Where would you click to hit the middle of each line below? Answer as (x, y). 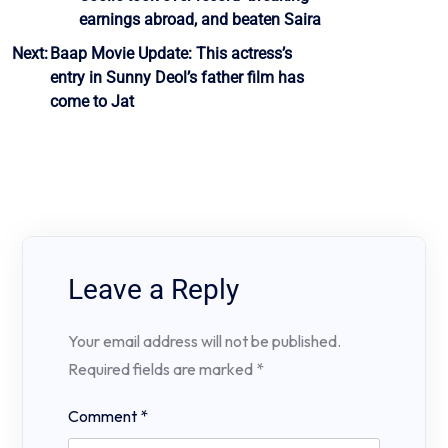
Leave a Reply (153, 289)
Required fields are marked (162, 368)
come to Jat (92, 101)
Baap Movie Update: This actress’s (171, 53)
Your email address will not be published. (204, 340)
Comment (104, 416)
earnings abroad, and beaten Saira (200, 19)
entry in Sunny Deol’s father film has (177, 77)
